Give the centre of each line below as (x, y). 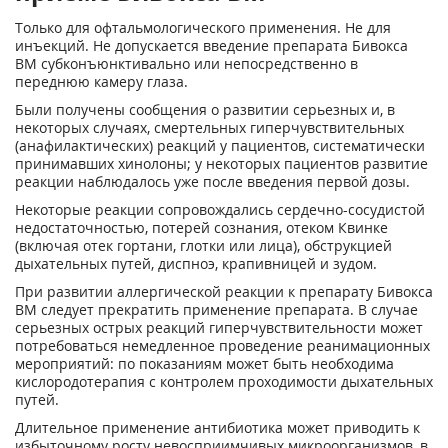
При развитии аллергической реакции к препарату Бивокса (224, 291)
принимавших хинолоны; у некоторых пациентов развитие (221, 163)
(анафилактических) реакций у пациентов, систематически (220, 145)
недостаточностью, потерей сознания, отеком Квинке (201, 227)
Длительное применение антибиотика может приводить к (217, 427)
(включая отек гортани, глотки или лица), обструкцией (203, 245)
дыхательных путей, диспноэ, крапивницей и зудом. (196, 263)
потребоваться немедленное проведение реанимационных (222, 345)
